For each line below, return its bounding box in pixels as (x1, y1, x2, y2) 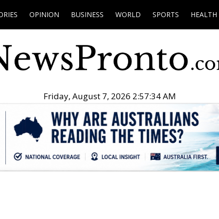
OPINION (29, 10, 59, 19)
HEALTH (191, 10, 217, 19)
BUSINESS (71, 10, 104, 19)
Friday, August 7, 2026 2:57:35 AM (43, 90, 176, 102)
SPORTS (153, 10, 179, 19)
